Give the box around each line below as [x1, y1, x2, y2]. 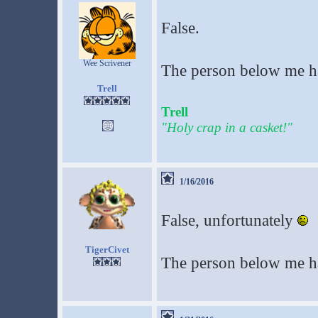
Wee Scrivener [82, 58, 131, 68]
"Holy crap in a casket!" [160, 120, 292, 135]
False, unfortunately [160, 212, 297, 229]
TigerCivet [84, 244, 129, 255]
